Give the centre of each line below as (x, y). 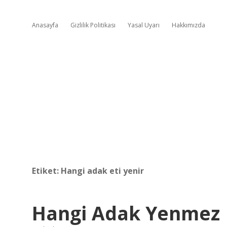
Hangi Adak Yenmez (126, 213)
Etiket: (46, 171)
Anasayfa (45, 25)
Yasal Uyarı (144, 25)
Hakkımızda (188, 25)
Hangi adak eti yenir (102, 171)
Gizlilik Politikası (93, 25)
